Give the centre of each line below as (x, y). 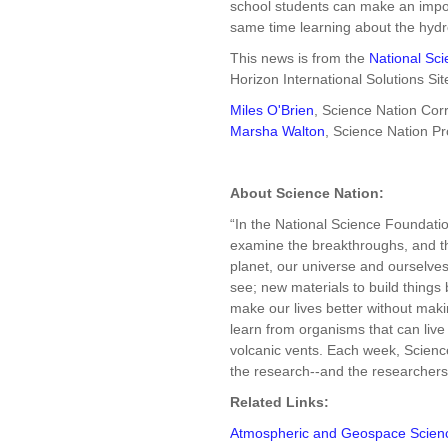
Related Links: (279, 401)
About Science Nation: (307, 192)
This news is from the (299, 57)
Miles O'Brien (272, 109)
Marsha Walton (277, 130)
